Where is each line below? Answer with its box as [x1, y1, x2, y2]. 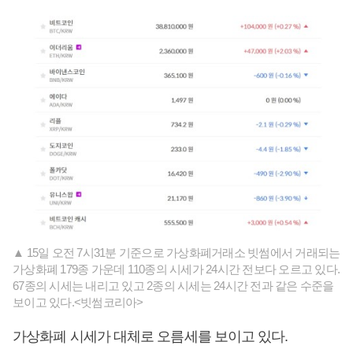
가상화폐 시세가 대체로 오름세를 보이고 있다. [13, 329, 288, 345]
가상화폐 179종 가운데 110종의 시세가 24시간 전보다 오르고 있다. [13, 262, 340, 277]
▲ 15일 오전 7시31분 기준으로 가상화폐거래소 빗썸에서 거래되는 [13, 246, 340, 260]
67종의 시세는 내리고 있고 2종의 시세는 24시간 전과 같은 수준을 [13, 279, 334, 293]
